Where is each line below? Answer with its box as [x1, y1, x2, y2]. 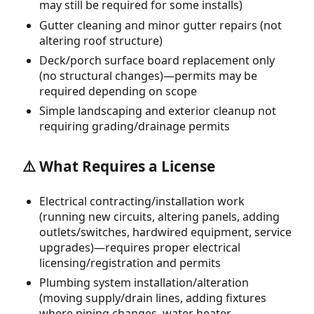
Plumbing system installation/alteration [39, 275, 249, 291]
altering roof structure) [39, 32, 163, 48]
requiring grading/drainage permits [39, 118, 230, 135]
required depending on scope [39, 83, 197, 100]
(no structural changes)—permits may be [39, 68, 257, 84]
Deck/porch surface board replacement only [39, 53, 275, 69]
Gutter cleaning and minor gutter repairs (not [39, 17, 282, 33]
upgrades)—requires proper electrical [39, 239, 240, 255]
